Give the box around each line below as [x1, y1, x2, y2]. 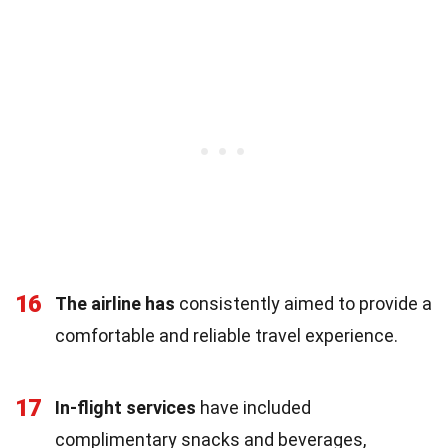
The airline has [55, 292, 175, 314]
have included [196, 396, 311, 418]
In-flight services [55, 396, 196, 418]
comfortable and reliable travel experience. [55, 324, 398, 346]
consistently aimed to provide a [175, 292, 432, 314]
